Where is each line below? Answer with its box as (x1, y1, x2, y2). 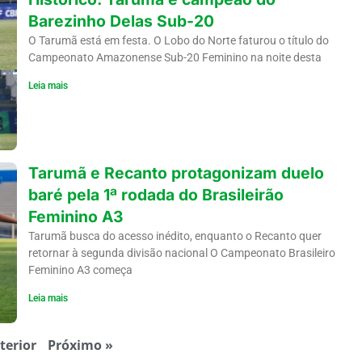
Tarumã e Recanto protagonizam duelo (27, 162, 324, 183)
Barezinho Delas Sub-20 (27, 11, 214, 32)
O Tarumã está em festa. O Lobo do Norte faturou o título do (27, 34, 329, 48)
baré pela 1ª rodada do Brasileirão (27, 184, 284, 204)
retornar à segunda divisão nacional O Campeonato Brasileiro (27, 246, 335, 259)
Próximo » (47, 336, 113, 355)
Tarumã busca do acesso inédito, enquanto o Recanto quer (27, 229, 322, 242)
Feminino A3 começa (27, 263, 133, 276)
